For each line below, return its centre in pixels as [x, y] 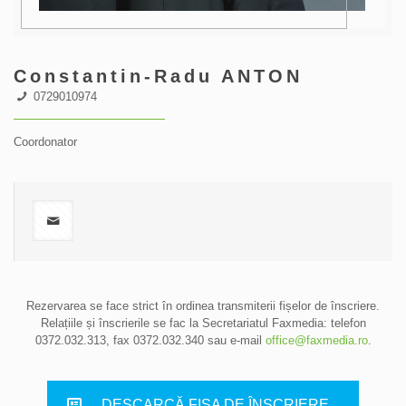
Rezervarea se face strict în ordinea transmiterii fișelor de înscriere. [203, 306]
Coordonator [45, 142]
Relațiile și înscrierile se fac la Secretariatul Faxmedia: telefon [203, 323]
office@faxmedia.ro [316, 340]
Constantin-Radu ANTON [158, 76]
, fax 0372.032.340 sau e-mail [185, 340]
